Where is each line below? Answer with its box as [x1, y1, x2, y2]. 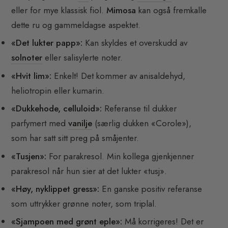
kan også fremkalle [136, 4, 207, 17]
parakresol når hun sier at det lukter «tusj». [11, 164, 167, 177]
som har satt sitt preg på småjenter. [11, 132, 139, 145]
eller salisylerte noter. [42, 51, 123, 64]
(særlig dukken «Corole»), [92, 117, 192, 130]
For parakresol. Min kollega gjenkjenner [46, 150, 194, 162]
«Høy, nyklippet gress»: [11, 183, 100, 195]
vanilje [68, 117, 93, 130]
